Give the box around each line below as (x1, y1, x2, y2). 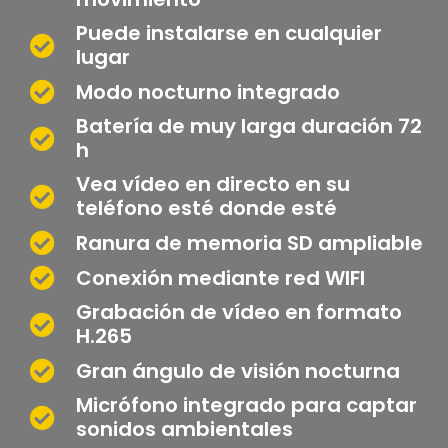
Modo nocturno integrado (76, 77, 341, 106)
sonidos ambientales (76, 415, 294, 443)
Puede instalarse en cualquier (76, 19, 383, 47)
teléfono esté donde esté (76, 194, 338, 222)
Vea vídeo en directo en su (76, 170, 351, 198)
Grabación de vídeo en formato (76, 298, 403, 326)
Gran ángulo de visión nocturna (76, 356, 401, 385)
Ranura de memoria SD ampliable (76, 228, 424, 257)
